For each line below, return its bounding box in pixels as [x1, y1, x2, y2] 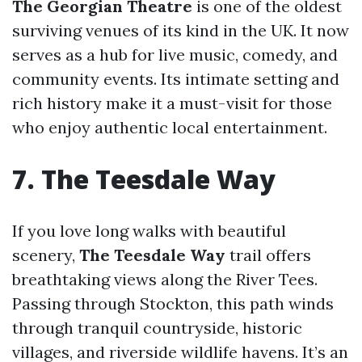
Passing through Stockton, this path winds [12, 293, 334, 314]
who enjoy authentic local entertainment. [12, 117, 327, 138]
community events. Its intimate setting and [12, 69, 339, 90]
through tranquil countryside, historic [12, 318, 302, 339]
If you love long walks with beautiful [12, 221, 286, 242]
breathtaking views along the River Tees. [12, 269, 318, 290]
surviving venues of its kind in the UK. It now [12, 20, 349, 41]
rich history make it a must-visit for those [12, 93, 332, 114]
